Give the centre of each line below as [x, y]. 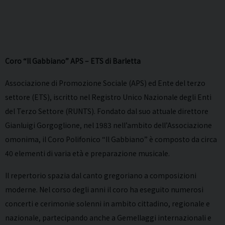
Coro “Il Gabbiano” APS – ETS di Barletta [73, 61]
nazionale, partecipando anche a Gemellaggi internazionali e [109, 218]
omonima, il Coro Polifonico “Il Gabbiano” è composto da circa [111, 139]
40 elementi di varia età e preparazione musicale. [87, 153]
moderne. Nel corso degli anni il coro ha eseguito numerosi [104, 190]
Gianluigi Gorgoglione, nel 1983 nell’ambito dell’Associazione [108, 125]
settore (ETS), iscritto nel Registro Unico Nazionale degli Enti [108, 97]
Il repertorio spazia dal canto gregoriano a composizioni [101, 176]
